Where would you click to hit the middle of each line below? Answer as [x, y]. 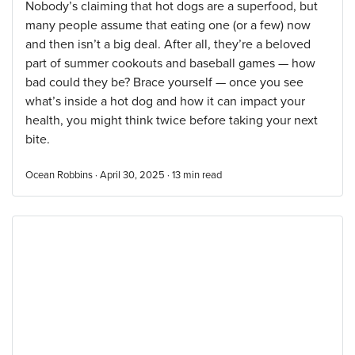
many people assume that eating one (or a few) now [168, 25]
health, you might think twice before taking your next [172, 120]
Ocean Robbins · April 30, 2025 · [99, 175]
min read [202, 175]
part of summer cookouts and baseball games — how [170, 63]
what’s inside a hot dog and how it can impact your [165, 101]
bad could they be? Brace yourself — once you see [164, 82]
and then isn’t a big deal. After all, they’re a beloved [168, 44]
